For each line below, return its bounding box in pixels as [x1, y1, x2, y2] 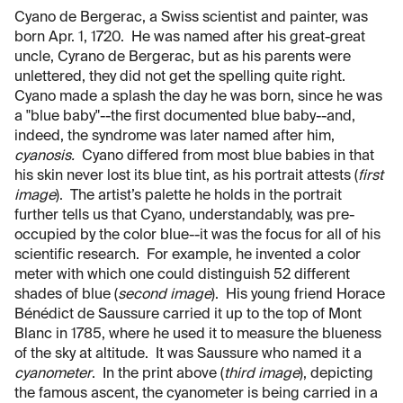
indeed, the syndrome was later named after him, [14, 129, 335, 144]
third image [224, 366, 300, 381]
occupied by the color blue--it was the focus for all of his [14, 228, 381, 243]
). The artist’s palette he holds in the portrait [56, 188, 342, 203]
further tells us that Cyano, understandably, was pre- [14, 208, 354, 223]
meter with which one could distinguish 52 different [14, 267, 350, 282]
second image [118, 287, 211, 302]
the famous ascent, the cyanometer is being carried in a [14, 386, 378, 401]
